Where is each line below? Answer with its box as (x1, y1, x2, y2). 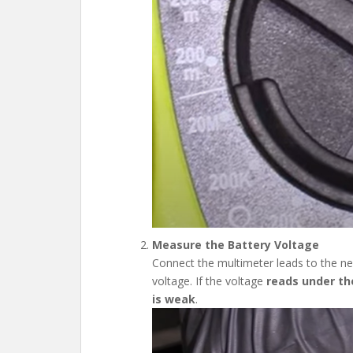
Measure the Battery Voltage (152, 236, 319, 252)
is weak (152, 291, 195, 307)
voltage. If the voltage (152, 273, 266, 288)
